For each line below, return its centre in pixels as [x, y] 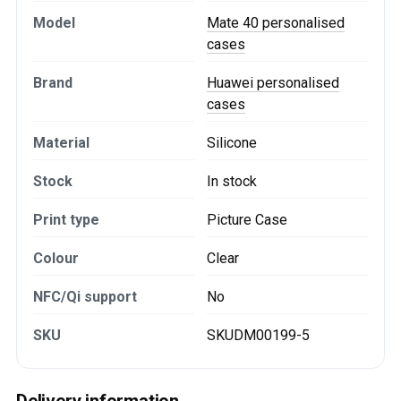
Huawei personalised [273, 83]
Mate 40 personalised [276, 23]
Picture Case [247, 220]
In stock [232, 181]
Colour [56, 258]
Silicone [232, 143]
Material [61, 143]
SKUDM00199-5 [258, 335]
